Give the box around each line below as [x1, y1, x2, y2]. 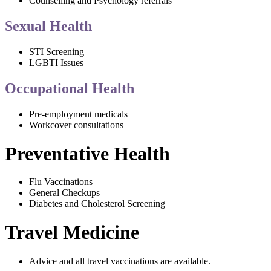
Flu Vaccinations [29, 177, 93, 188]
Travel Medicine [5, 221, 139, 244]
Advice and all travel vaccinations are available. [29, 256, 211, 267]
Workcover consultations [29, 119, 123, 130]
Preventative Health [5, 142, 170, 165]
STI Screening [29, 46, 84, 57]
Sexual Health [5, 18, 92, 34]
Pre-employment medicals [29, 108, 128, 119]
